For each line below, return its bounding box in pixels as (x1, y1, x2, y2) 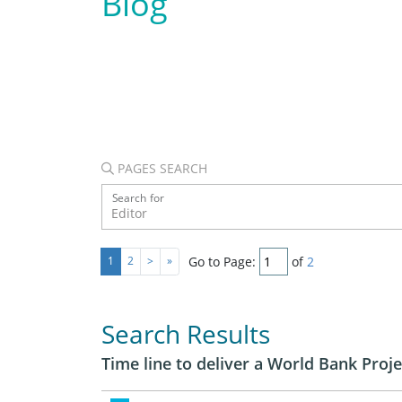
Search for (111, 190, 164, 205)
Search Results (100, 316, 270, 351)
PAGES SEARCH (113, 159, 207, 177)
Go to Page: (188, 252, 256, 270)
